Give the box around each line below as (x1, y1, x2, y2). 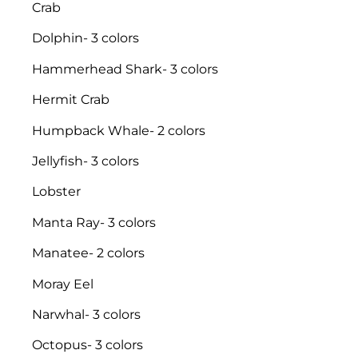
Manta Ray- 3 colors (32, 214, 156, 230)
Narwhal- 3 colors (32, 306, 141, 322)
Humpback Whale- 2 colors (32, 122, 205, 138)
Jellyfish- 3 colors (32, 153, 139, 169)
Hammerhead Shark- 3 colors (32, 61, 218, 77)
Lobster (32, 184, 81, 200)
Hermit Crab (32, 92, 109, 108)
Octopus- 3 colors (32, 337, 143, 353)
